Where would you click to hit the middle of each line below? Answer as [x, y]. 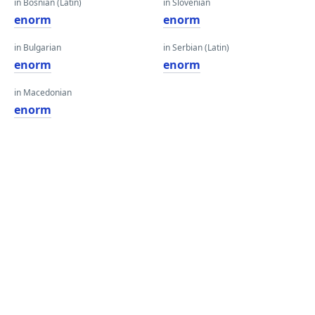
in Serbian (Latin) [196, 47]
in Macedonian [43, 92]
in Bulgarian [38, 47]
